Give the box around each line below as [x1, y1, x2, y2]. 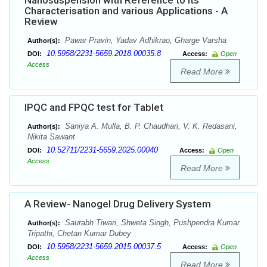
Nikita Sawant [27, 132, 75, 142]
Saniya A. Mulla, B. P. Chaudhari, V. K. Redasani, [63, 122, 237, 131]
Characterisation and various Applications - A [24, 5, 228, 17]
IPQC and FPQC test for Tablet [24, 101, 163, 114]
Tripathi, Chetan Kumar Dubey [27, 229, 131, 238]
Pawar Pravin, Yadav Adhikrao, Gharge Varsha [63, 36, 226, 45]
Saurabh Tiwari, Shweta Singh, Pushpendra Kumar [63, 218, 240, 228]
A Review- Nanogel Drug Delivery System [24, 198, 211, 210]
